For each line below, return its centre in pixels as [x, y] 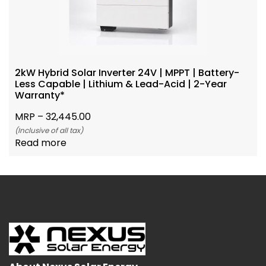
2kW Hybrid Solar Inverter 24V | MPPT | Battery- [127, 73]
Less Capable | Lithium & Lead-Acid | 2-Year [121, 84]
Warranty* [40, 96]
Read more [41, 143]
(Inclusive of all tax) [49, 131]
